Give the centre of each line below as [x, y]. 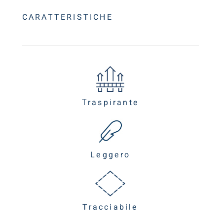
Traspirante [110, 102]
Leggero [110, 155]
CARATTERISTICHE [67, 17]
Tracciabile [110, 207]
